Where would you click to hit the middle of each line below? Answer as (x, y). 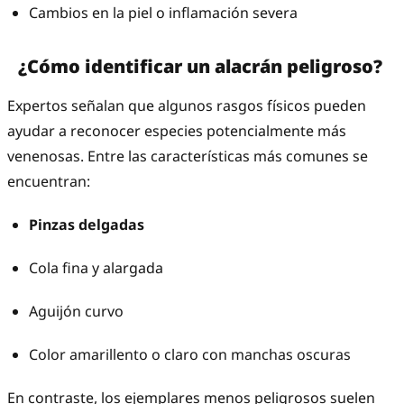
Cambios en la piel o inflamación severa (163, 13)
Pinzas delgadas (87, 225)
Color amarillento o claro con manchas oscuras (190, 355)
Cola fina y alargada (96, 268)
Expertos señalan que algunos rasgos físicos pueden (187, 106)
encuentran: (49, 182)
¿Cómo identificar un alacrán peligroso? (200, 67)
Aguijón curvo (76, 312)
